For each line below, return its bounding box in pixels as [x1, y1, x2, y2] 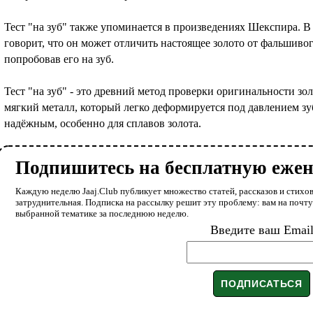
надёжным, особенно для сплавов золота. [4, 117, 201, 129]
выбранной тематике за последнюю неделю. [15, 208, 189, 219]
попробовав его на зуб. [4, 52, 114, 65]
